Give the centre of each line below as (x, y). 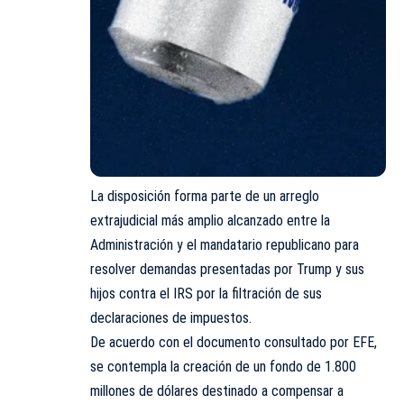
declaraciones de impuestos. (171, 317)
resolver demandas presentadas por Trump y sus (227, 269)
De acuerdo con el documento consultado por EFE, (234, 342)
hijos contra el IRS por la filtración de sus (206, 293)
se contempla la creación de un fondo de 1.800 (223, 366)
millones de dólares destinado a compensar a (217, 390)
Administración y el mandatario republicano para (225, 244)
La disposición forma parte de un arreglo (205, 196)
